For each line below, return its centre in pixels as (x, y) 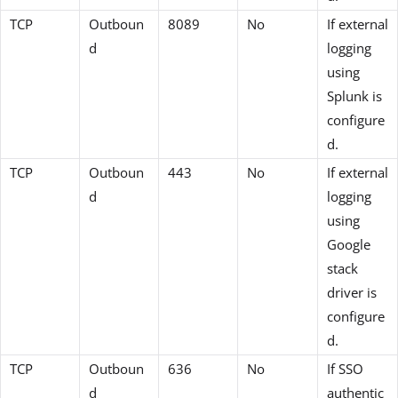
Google (349, 245)
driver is (352, 293)
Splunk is (354, 96)
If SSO (345, 369)
